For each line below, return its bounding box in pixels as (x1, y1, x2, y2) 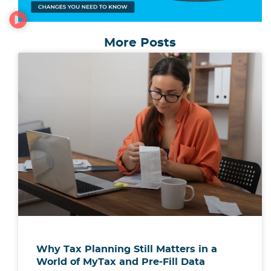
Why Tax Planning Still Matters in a (36, 244, 217, 255)
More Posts (104, 37, 176, 50)
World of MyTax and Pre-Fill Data (36, 257, 208, 267)
